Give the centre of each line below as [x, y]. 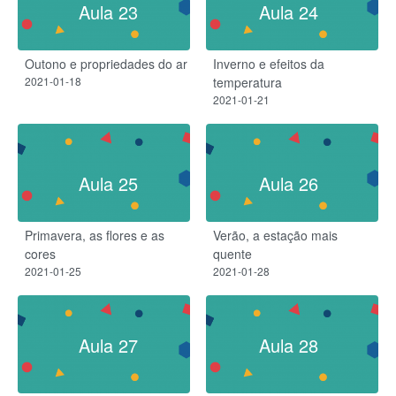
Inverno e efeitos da [269, 63]
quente [232, 253]
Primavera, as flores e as [95, 235]
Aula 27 [108, 346]
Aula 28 [288, 346]
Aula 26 [288, 183]
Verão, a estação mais [275, 235]
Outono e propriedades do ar [106, 63]
